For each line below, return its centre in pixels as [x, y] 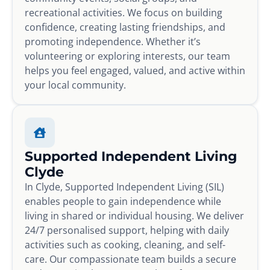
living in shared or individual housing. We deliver [134, 215]
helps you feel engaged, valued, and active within [135, 70]
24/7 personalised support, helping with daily [127, 230]
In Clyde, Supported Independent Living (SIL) [124, 187]
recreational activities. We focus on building [124, 12]
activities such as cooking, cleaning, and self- [125, 244]
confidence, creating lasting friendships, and [125, 27]
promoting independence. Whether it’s [113, 41]
